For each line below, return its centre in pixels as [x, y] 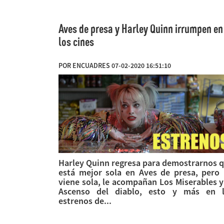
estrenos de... [85, 200]
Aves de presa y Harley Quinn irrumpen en [141, 28]
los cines [76, 41]
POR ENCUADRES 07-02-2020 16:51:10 [115, 65]
